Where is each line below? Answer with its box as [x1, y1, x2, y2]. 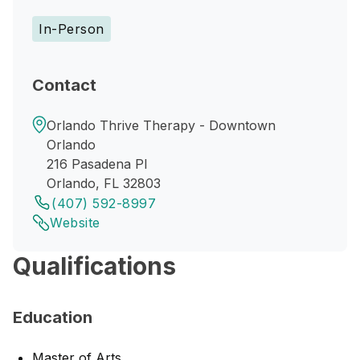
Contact [32, 76, 96, 95]
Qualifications [13, 252, 176, 280]
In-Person [39, 21, 104, 37]
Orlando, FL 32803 [47, 175, 161, 191]
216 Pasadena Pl [47, 156, 147, 172]
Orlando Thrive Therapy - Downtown [47, 117, 276, 133]
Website [50, 215, 100, 231]
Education [13, 308, 92, 327]
